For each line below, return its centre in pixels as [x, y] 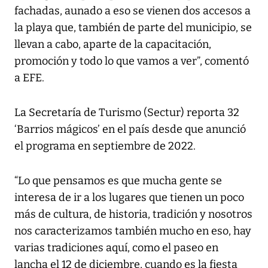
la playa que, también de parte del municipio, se [133, 27]
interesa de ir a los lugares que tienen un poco [129, 197]
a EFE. [29, 77]
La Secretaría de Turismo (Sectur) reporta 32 [127, 112]
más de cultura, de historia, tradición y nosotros [133, 214]
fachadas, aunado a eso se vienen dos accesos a [133, 10]
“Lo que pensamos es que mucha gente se [118, 180]
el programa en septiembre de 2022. [105, 146]
